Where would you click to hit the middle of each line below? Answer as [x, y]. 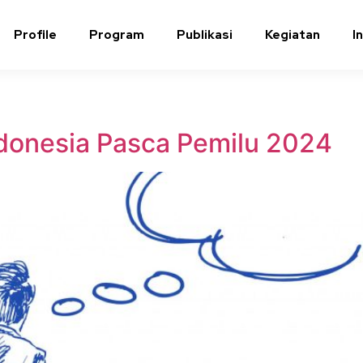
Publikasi [205, 35]
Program [117, 35]
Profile [35, 35]
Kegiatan [293, 35]
